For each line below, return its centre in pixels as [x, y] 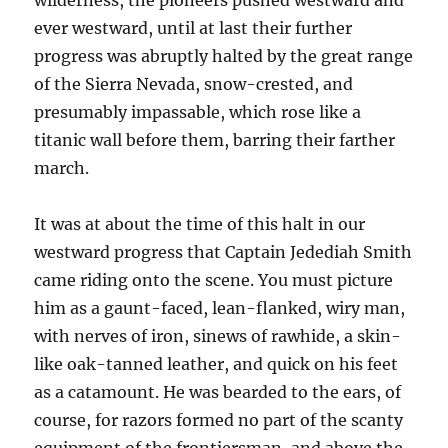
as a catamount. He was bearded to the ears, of [218, 392]
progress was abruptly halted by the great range [224, 56]
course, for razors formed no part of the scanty [219, 420]
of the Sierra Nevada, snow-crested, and [194, 84]
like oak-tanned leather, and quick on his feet [216, 364]
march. [62, 168]
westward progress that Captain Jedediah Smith [223, 252]
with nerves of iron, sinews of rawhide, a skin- [218, 336]
